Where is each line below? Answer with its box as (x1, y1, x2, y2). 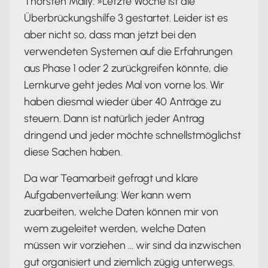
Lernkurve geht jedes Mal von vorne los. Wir (24, 78, 224, 92)
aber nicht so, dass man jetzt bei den (24, 28, 196, 42)
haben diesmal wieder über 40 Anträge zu (24, 95, 221, 109)
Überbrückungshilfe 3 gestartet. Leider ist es (24, 11, 228, 25)
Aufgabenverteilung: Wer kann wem (24, 188, 191, 202)
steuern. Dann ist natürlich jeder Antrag (24, 112, 205, 126)
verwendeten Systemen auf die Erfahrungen (24, 45, 233, 59)
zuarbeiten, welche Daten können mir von (24, 205, 218, 219)
